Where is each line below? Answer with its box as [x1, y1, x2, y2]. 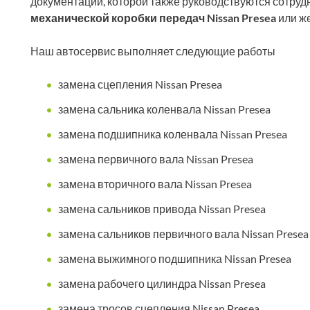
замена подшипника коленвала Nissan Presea [58, 127, 287, 141]
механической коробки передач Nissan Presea [30, 11, 276, 25]
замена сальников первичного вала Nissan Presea [58, 227, 309, 241]
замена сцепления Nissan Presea [58, 77, 222, 91]
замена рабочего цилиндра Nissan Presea [58, 277, 266, 291]
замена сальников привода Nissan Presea [58, 202, 266, 216]
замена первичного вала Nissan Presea [58, 152, 253, 166]
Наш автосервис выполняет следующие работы [30, 44, 275, 58]
